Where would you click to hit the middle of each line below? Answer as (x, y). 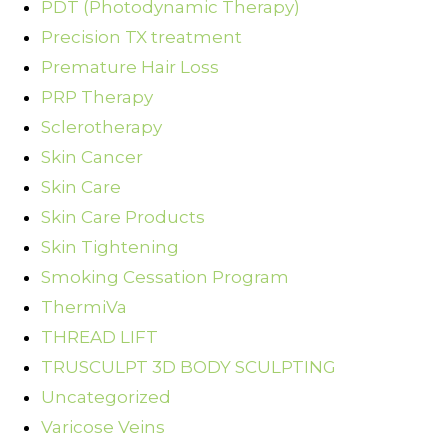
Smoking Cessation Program (165, 277)
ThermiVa (84, 307)
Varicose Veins (103, 427)
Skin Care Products (123, 217)
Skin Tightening (110, 247)
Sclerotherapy (101, 127)
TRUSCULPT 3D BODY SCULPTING (188, 367)
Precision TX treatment (141, 37)
